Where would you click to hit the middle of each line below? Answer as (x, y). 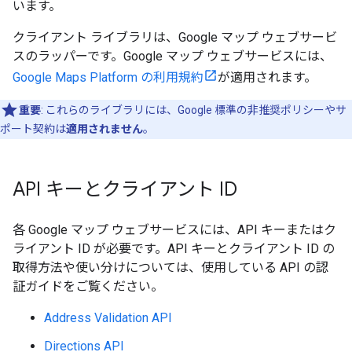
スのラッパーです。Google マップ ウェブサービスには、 (172, 56)
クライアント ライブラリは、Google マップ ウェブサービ (175, 37)
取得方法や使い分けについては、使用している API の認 (170, 268)
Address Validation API (108, 318)
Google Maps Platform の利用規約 (108, 77)
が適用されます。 (267, 77)
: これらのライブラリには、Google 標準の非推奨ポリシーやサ (194, 110)
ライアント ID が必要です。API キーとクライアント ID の (174, 249)
